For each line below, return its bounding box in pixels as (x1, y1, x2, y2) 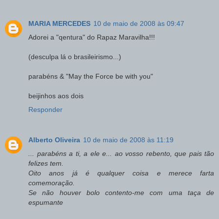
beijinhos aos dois (28, 92, 84, 100)
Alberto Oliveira (28, 136, 80, 144)
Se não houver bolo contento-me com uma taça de (28, 189, 214, 197)
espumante (28, 198, 63, 207)
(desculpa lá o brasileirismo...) (28, 53, 121, 61)
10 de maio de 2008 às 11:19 (83, 136, 174, 144)
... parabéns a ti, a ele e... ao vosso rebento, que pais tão (28, 150, 214, 158)
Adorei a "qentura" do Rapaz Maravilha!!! (28, 33, 155, 42)
